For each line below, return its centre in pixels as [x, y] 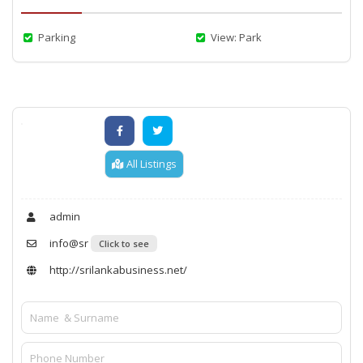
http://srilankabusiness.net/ [117, 269]
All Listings [150, 163]
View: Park [235, 37]
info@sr [68, 243]
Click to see [124, 243]
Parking [56, 37]
